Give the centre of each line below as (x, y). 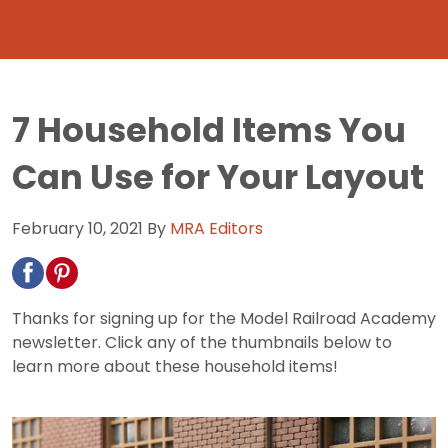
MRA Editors (216, 228)
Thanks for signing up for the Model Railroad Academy (224, 318)
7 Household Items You (209, 130)
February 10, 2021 (77, 228)
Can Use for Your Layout (218, 177)
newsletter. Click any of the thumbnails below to (202, 342)
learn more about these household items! (175, 366)
